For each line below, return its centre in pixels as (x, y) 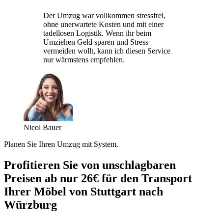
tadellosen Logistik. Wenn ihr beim (97, 33)
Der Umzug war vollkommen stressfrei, (104, 15)
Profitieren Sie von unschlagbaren (90, 165)
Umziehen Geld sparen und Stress (96, 42)
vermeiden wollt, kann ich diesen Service (107, 51)
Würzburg (30, 205)
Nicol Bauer (42, 127)
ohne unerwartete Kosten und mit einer (103, 24)
